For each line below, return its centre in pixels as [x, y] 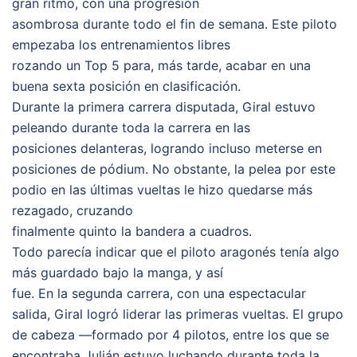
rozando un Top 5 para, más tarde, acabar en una [161, 65]
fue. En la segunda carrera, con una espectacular [159, 293]
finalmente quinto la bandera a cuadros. [132, 231]
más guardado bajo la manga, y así [118, 272]
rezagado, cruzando [73, 210]
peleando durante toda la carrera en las [131, 127]
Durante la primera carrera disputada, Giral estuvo [164, 106]
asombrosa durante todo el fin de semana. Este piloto [175, 24]
